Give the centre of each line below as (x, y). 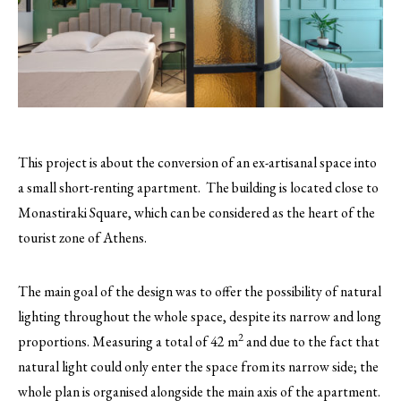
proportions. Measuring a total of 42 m (128, 342)
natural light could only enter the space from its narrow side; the (198, 367)
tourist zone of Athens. (82, 238)
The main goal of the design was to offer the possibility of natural (200, 292)
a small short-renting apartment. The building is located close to (198, 188)
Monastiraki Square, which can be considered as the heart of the (196, 213)
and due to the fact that (311, 342)
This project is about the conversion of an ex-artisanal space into (197, 163)
